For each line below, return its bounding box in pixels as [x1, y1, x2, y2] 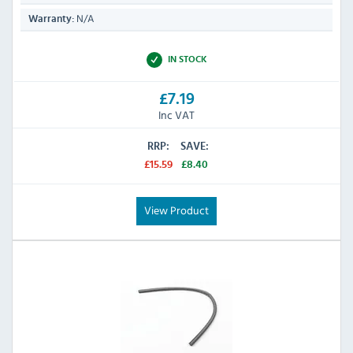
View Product [144, 201, 209, 218]
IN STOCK [167, 54, 207, 65]
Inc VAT [158, 106, 195, 123]
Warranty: [28, 14, 74, 25]
